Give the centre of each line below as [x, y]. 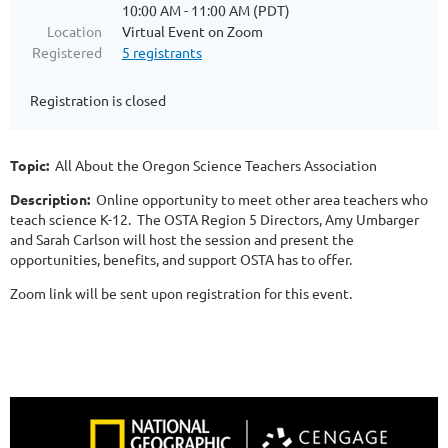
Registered [67, 51]
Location [74, 30]
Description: [50, 198]
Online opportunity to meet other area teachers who [259, 198]
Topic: [32, 164]
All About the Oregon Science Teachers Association [216, 164]
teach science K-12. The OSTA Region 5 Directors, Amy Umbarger [214, 218]
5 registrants [162, 51]
